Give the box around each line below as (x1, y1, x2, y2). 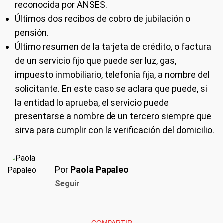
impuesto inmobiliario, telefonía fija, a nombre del (15, 69, 210, 80)
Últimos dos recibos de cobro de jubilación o (15, 13, 190, 24)
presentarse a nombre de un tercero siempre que (15, 111, 211, 122)
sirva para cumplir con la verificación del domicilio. (15, 125, 214, 136)
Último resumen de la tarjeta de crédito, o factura (15, 41, 211, 52)
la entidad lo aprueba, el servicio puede (15, 97, 169, 108)
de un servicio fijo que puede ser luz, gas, (15, 55, 176, 66)
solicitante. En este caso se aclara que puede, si (15, 83, 207, 94)
